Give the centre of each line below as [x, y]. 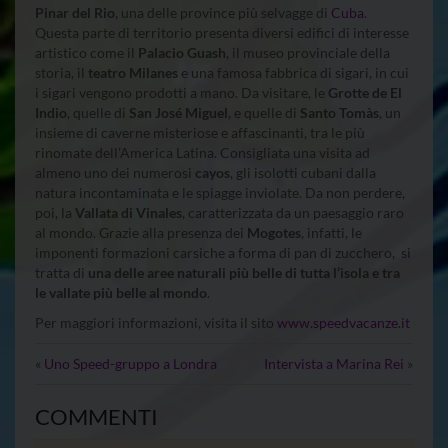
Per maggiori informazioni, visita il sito [156, 323]
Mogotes [274, 233]
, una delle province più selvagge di [223, 13]
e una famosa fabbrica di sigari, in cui [293, 73]
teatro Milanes [133, 73]
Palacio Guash [182, 53]
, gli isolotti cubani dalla [303, 173]
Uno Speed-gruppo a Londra [130, 364]
